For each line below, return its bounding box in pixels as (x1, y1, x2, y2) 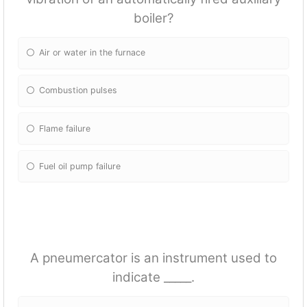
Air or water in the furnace (39, 47, 146, 58)
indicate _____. (112, 269, 195, 286)
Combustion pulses (39, 85, 118, 96)
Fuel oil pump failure (39, 160, 121, 171)
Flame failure (39, 123, 91, 134)
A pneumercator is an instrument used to (30, 250, 277, 267)
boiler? (133, 10, 174, 26)
